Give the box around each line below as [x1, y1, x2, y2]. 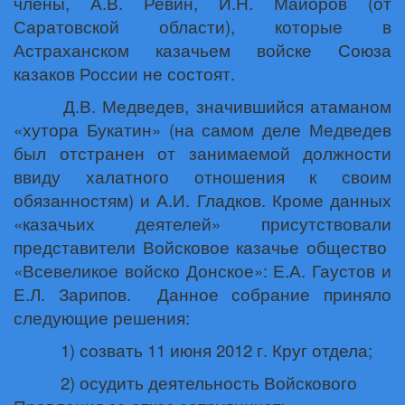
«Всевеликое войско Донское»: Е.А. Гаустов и [14, 259, 391, 282]
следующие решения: [14, 306, 190, 329]
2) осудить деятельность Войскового [61, 371, 358, 394]
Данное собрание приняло [156, 282, 392, 306]
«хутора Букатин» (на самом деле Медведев [14, 118, 391, 141]
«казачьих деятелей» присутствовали [14, 212, 391, 235]
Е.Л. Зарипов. [14, 282, 131, 306]
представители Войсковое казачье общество [14, 235, 387, 259]
